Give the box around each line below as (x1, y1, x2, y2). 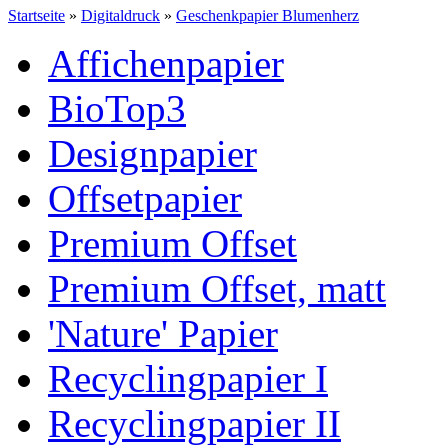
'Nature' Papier (48, 312, 278, 355)
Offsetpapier (48, 177, 242, 220)
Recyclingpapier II (48, 402, 341, 445)
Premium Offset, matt (48, 267, 386, 310)
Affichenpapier (48, 42, 284, 85)
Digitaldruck (81, 7, 160, 24)
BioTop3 (48, 87, 186, 130)
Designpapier (48, 132, 257, 175)
